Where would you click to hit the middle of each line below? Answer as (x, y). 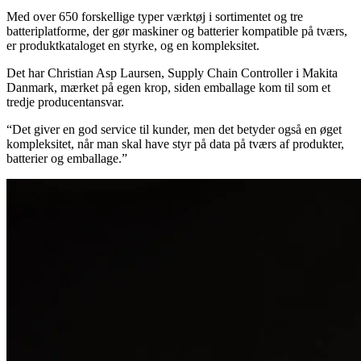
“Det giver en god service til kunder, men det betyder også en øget (174, 130)
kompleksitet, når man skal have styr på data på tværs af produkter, (175, 144)
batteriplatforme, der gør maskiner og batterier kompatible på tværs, (177, 31)
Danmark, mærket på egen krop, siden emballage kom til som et (168, 88)
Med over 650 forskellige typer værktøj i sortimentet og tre (155, 17)
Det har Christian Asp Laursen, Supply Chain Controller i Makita (172, 73)
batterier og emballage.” (67, 159)
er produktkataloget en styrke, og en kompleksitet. (133, 46)
